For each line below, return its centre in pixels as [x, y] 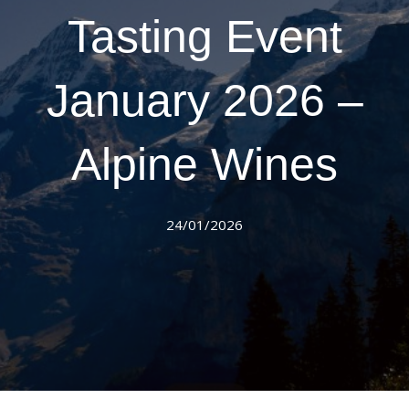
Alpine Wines [204, 164]
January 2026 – [204, 100]
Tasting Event [204, 37]
